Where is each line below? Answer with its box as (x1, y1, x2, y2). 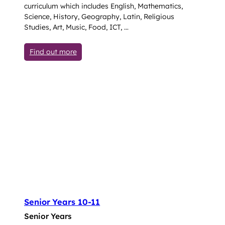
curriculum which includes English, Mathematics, (24, 2, 183, 11)
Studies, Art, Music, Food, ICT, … (24, 23, 129, 32)
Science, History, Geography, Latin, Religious (24, 12, 174, 22)
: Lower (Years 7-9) (76, 46, 139, 56)
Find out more (29, 47, 77, 56)
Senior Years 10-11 (24, 197, 100, 207)
